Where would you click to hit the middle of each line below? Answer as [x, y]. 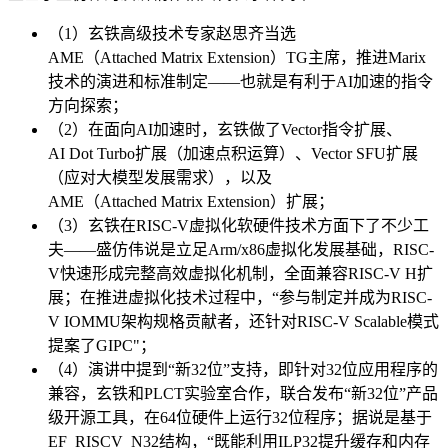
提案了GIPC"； [102, 346]
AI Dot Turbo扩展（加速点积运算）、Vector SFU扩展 [233, 154]
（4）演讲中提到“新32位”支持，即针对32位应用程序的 [243, 370]
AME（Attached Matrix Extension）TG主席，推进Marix [237, 58]
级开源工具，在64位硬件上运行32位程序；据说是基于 [240, 418]
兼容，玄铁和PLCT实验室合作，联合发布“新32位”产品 [243, 394]
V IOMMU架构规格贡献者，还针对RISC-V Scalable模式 [243, 322]
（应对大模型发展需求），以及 [160, 178]
